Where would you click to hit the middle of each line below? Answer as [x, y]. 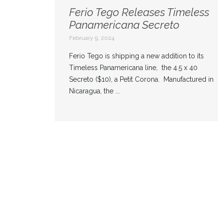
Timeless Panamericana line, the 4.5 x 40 [133, 68]
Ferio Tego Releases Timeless [139, 12]
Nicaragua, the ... [94, 91]
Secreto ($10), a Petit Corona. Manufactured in [141, 80]
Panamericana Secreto [124, 25]
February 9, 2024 [92, 38]
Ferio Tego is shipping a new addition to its [136, 56]
